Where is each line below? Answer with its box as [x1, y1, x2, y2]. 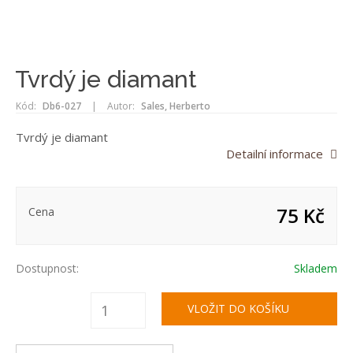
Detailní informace [226, 146, 323, 162]
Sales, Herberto [141, 99, 210, 113]
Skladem [294, 261, 337, 276]
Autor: [107, 99, 135, 113]
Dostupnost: [16, 261, 79, 276]
